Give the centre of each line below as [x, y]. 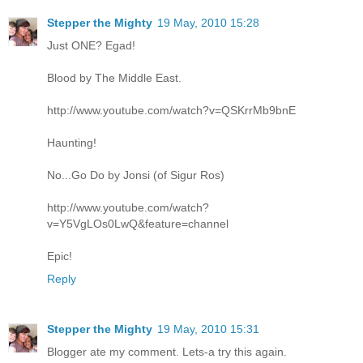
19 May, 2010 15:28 [208, 23]
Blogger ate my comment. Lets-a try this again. [167, 352]
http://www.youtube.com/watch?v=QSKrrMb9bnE [171, 111]
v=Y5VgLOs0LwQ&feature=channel [138, 224]
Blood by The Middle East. [114, 78]
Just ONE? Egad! [91, 46]
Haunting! [72, 143]
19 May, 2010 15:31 [208, 329]
